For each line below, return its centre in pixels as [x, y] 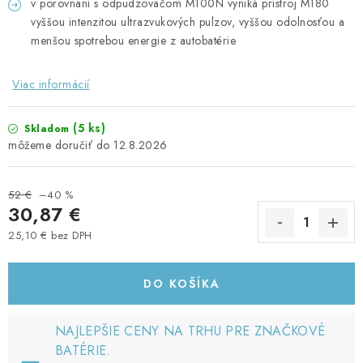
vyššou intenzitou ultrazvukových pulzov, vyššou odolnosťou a [188, 22]
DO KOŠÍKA [181, 284]
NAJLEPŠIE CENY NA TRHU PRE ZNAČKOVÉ [190, 331]
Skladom [47, 129]
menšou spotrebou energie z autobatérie [133, 41]
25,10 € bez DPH [50, 235]
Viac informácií [51, 84]
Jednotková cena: [50, 250]
